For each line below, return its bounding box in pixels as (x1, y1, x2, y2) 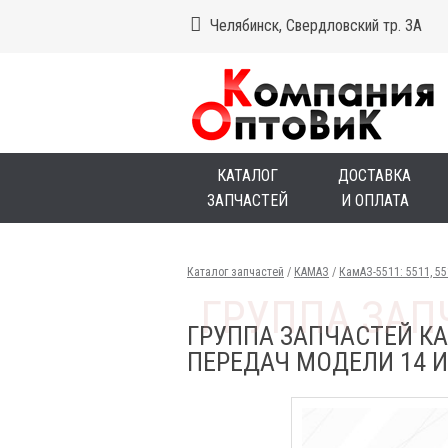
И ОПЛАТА (340, 191, 409, 210)
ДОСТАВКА (338, 166, 411, 185)
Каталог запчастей (187, 265, 284, 279)
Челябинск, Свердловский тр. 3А (209, 16, 422, 35)
